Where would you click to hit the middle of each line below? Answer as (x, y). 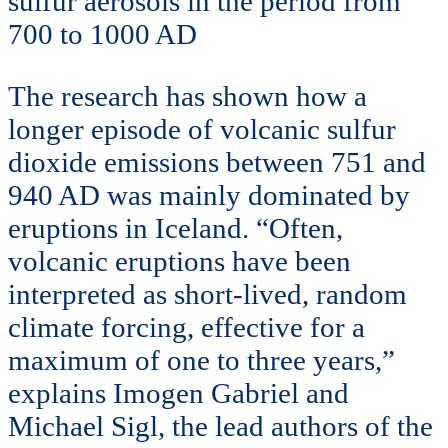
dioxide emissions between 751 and (217, 161)
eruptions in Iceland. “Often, (175, 227)
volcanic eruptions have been (179, 260)
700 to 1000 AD (106, 34)
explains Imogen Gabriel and (178, 392)
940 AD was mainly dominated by (209, 194)
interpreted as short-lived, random (207, 293)
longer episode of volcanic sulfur (202, 128)
